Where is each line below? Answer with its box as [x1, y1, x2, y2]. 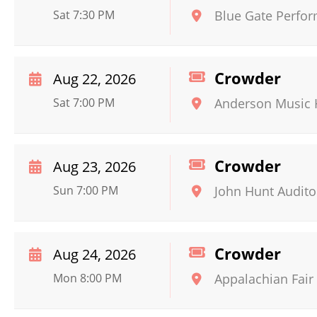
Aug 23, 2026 [53, 157, 136, 176]
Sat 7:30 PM [53, 7, 115, 23]
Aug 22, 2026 [53, 69, 136, 88]
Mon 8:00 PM [53, 270, 122, 286]
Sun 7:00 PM [53, 183, 118, 198]
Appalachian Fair [214, 270, 313, 287]
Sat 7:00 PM [53, 95, 115, 110]
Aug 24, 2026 [53, 245, 136, 264]
